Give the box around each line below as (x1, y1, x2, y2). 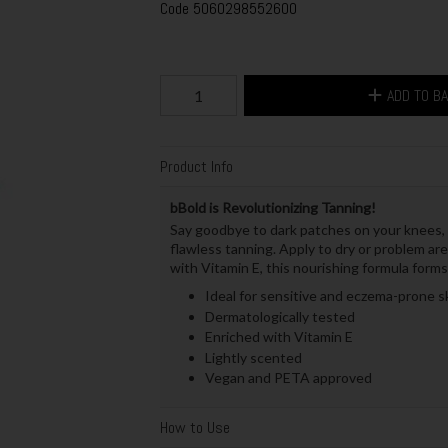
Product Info (159, 156, 233, 178)
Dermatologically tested (204, 307, 355, 325)
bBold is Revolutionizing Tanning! (169, 199, 376, 217)
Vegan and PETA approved (204, 368, 372, 386)
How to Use (159, 416, 230, 438)
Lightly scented (204, 348, 302, 366)
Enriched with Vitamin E (204, 328, 353, 346)
